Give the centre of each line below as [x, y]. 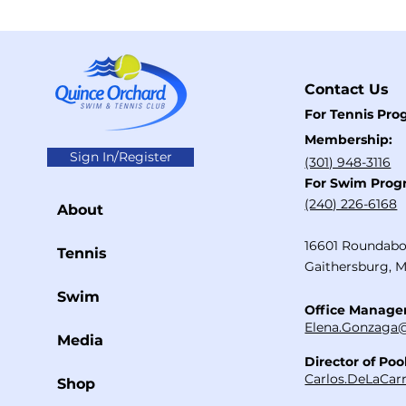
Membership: [349, 140]
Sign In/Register [121, 157]
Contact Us [347, 89]
